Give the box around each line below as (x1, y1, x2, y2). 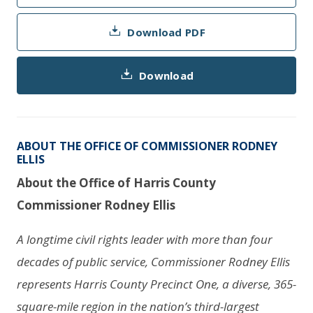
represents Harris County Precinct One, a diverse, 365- (17, 275, 296, 292)
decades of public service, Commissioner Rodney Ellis (17, 253, 290, 270)
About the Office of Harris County (17, 174, 216, 191)
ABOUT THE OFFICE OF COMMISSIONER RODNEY (17, 138, 277, 154)
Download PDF (127, 24, 205, 39)
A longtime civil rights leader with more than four (17, 231, 272, 247)
